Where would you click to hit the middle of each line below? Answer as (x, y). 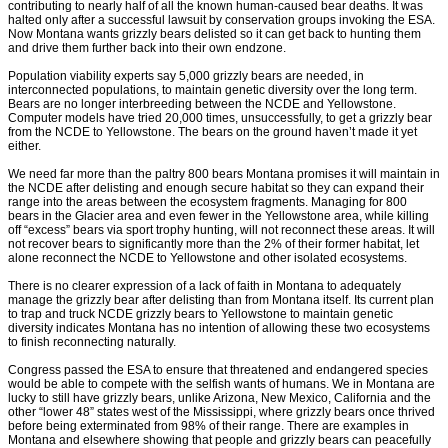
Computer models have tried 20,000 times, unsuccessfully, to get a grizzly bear (220, 117)
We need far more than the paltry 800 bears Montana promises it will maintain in (224, 173)
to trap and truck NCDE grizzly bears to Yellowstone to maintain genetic (200, 313)
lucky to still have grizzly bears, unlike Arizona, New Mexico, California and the (219, 397)
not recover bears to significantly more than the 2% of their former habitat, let (213, 243)
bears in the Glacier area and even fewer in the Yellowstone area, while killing (218, 215)
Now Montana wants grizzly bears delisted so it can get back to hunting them (214, 33)
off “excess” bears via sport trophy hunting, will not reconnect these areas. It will (221, 229)
